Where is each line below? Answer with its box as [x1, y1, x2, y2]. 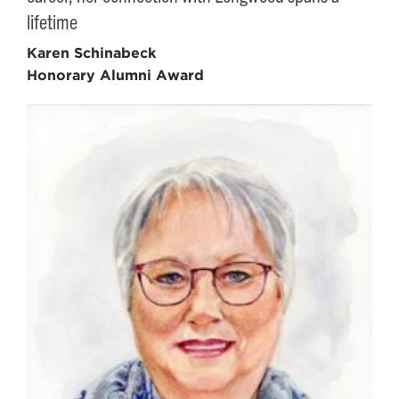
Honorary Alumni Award [27, 66, 204, 84]
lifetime [27, 8, 77, 33]
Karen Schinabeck [27, 44, 156, 61]
